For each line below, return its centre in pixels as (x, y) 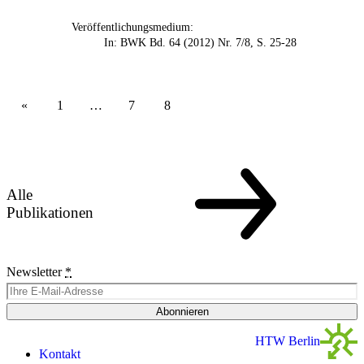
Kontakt (60, 353)
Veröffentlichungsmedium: (132, 27)
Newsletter (36, 271)
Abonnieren (182, 311)
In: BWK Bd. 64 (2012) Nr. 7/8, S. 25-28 (200, 42)
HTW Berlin (288, 340)
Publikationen (50, 212)
